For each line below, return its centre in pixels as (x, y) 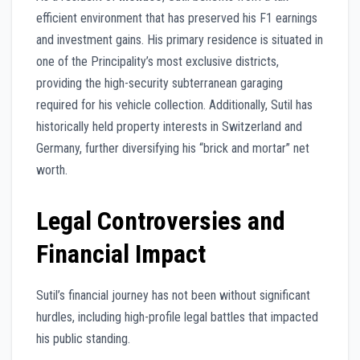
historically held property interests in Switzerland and (169, 126)
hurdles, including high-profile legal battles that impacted (177, 317)
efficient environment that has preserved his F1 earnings (177, 18)
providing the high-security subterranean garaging (160, 83)
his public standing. (83, 339)
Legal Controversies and (161, 221)
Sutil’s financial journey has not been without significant (173, 296)
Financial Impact (121, 254)
